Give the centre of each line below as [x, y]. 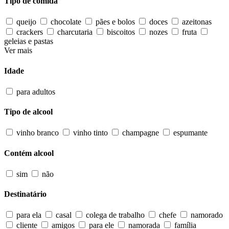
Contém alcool [29, 153]
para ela [29, 215]
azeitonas [197, 22]
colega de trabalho [115, 215]
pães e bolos [115, 22]
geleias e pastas [29, 41]
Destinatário [25, 194]
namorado [207, 215]
